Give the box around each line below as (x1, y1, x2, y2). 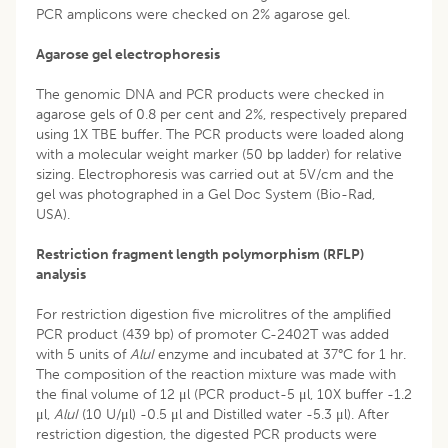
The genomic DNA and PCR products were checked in (36, 85, 384, 103)
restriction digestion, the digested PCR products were (36, 425, 377, 443)
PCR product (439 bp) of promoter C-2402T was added (36, 325, 389, 343)
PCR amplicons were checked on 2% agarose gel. (36, 5, 350, 23)
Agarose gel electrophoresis (36, 45, 220, 63)
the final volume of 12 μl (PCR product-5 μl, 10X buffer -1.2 (36, 385, 412, 403)
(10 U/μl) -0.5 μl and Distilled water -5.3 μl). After (82, 405, 389, 423)
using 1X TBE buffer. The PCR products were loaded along (36, 125, 404, 143)
